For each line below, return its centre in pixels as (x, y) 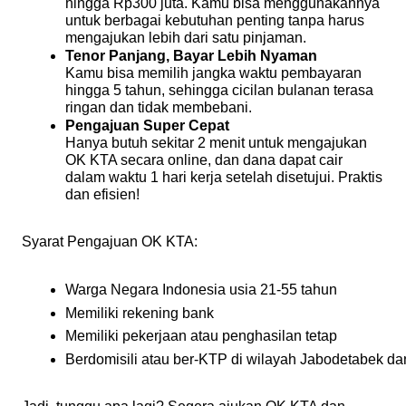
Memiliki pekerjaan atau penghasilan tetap (201, 336)
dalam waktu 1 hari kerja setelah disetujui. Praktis (224, 178)
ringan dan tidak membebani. (159, 108)
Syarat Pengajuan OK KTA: (110, 242)
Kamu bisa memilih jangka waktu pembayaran (213, 73)
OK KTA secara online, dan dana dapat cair (204, 160)
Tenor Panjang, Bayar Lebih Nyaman (191, 56)
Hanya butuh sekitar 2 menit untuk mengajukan (216, 143)
